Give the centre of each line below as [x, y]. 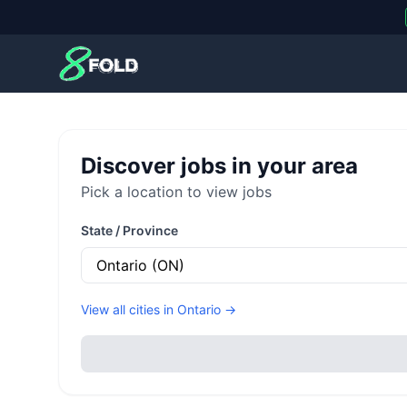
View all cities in [129, 309]
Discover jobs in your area [219, 166]
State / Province [129, 230]
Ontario [199, 309]
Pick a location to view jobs [176, 192]
